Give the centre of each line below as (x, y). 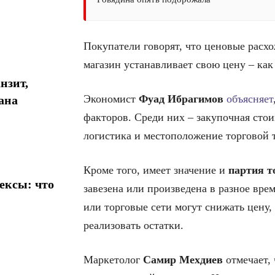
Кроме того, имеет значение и (156, 170)
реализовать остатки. (134, 225)
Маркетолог (113, 260)
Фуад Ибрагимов (181, 99)
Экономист (111, 99)
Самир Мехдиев (183, 260)
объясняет (250, 99)
